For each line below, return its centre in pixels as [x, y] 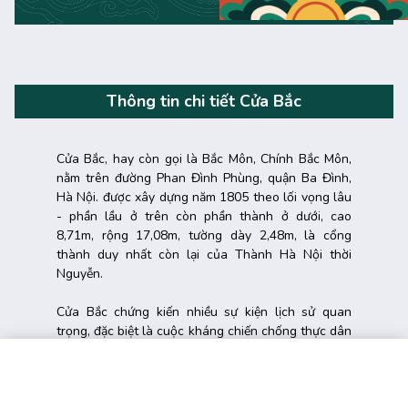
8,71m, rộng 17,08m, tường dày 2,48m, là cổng [204, 235]
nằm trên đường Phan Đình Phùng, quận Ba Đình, [204, 178]
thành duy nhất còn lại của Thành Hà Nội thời [204, 254]
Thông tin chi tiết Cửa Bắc [204, 101]
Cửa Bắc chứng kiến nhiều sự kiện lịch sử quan [204, 311]
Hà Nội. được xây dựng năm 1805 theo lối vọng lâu [204, 197]
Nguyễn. [80, 273]
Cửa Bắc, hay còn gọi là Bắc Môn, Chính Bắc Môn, [204, 158]
